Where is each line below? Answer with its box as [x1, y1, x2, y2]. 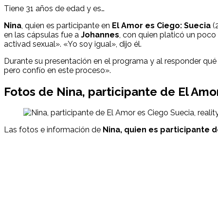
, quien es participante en [21, 20, 112, 30]
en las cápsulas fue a [4, 30, 81, 39]
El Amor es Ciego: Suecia [112, 20, 211, 30]
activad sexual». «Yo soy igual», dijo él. [4, 39, 142, 49]
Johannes [81, 30, 119, 39]
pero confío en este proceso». [4, 65, 111, 75]
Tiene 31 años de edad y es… [4, 3, 105, 13]
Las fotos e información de [4, 125, 103, 135]
